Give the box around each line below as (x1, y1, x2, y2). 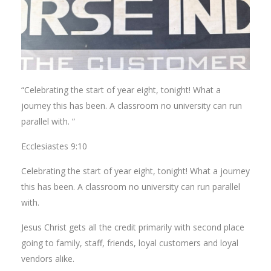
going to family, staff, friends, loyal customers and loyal (21, 237, 238, 249)
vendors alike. (21, 253, 74, 264)
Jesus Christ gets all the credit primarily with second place (21, 221, 244, 233)
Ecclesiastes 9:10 (21, 140, 87, 152)
